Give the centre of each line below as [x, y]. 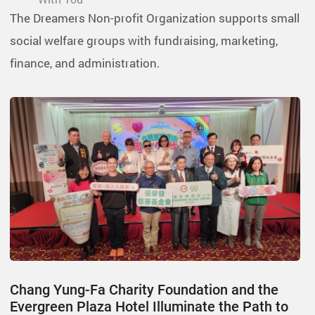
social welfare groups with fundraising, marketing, [144, 40]
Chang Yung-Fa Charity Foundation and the [144, 289]
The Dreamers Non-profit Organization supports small [155, 18]
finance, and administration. [85, 63]
